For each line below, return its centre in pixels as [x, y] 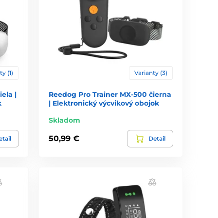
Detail [157, 138]
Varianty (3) [151, 73]
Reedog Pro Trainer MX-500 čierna [110, 94]
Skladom [65, 120]
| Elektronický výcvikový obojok [104, 103]
